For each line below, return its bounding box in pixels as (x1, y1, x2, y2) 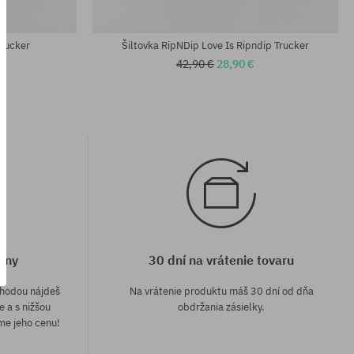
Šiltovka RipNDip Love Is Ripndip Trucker (122, 39, 309, 53)
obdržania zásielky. (178, 300, 265, 314)
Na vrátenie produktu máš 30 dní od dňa (129, 284, 314, 299)
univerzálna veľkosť (100, 17, 197, 32)
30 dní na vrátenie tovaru (149, 252, 294, 269)
